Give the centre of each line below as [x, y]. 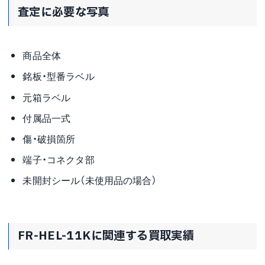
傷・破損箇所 [49, 138]
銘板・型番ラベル [59, 76]
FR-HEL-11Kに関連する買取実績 [106, 236]
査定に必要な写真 [63, 13]
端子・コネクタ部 [59, 160]
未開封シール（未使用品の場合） [90, 180]
